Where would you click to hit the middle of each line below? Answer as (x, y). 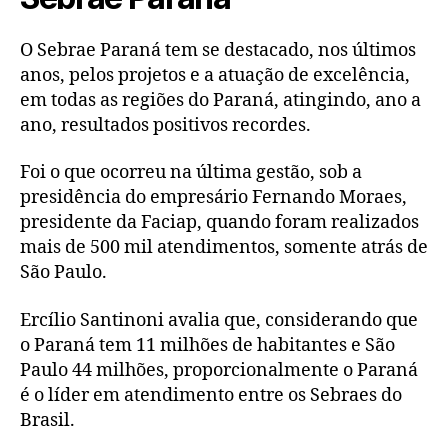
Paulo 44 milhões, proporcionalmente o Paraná (219, 370)
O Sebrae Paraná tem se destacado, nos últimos (218, 50)
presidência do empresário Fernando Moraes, (213, 198)
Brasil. (47, 420)
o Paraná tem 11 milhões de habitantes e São (207, 345)
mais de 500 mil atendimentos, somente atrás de (224, 248)
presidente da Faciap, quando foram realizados (219, 223)
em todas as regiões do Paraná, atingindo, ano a (220, 100)
